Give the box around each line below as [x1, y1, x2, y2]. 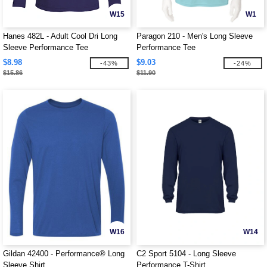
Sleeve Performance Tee [3, 43, 88, 52]
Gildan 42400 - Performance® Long [3, 249, 125, 258]
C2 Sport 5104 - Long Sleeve [136, 249, 236, 258]
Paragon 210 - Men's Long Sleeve [136, 32, 253, 41]
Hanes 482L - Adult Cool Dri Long [3, 32, 117, 41]
